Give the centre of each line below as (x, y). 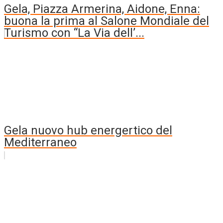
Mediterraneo (40, 143)
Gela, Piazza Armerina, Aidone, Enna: (102, 9)
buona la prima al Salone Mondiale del (107, 21)
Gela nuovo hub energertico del (88, 131)
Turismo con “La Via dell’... (74, 33)
